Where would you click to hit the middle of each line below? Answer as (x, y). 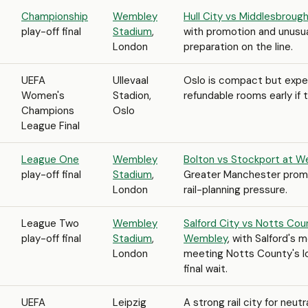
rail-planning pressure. (235, 190)
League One (50, 159)
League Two (50, 223)
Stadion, (132, 96)
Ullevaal (131, 80)
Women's (43, 96)
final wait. (206, 269)
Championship (55, 16)
